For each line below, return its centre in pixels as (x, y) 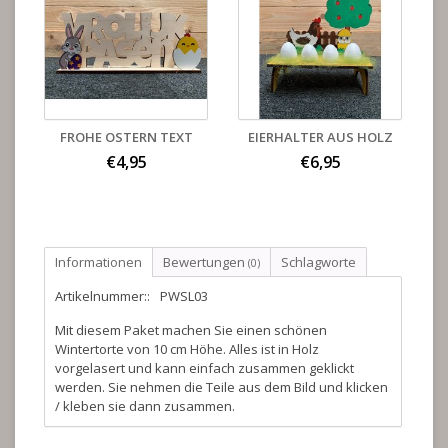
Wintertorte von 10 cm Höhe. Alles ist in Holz (187, 349)
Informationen (98, 262)
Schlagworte (318, 262)
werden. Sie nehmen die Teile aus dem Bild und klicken (221, 387)
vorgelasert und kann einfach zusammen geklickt (204, 368)
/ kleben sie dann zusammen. (145, 406)
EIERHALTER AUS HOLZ (320, 137)
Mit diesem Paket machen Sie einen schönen (191, 330)
